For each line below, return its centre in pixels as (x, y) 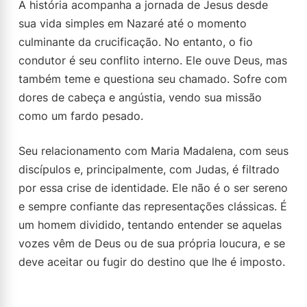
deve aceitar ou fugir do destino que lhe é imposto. (152, 262)
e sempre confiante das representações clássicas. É (153, 206)
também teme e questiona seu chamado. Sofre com (153, 79)
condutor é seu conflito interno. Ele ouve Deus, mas (153, 60)
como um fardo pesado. (81, 116)
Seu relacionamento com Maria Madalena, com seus (153, 151)
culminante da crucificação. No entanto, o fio (136, 42)
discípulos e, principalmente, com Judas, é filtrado (149, 169)
